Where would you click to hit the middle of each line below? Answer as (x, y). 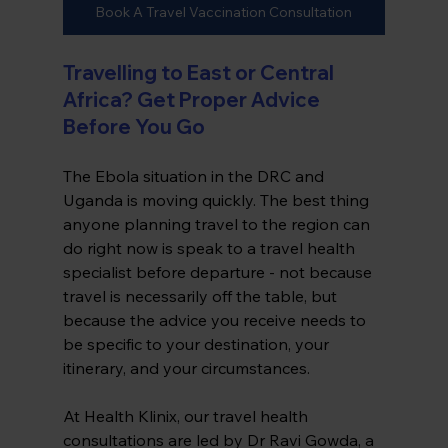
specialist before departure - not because (219, 272)
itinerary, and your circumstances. (186, 368)
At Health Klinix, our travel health (187, 416)
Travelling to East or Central (200, 73)
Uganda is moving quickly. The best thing (217, 200)
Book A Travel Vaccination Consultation (224, 12)
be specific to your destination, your (197, 344)
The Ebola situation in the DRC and (195, 176)
